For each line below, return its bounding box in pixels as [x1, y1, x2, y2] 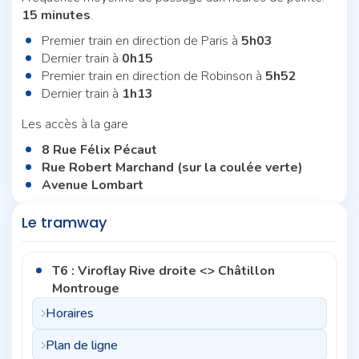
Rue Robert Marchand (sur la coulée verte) [42, 158, 303, 176]
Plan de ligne [46, 336, 118, 354]
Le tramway [22, 212, 107, 232]
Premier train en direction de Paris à [42, 31, 241, 50]
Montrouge [52, 279, 119, 297]
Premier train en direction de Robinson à [42, 67, 265, 85]
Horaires [46, 304, 94, 322]
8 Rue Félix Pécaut [42, 140, 157, 159]
